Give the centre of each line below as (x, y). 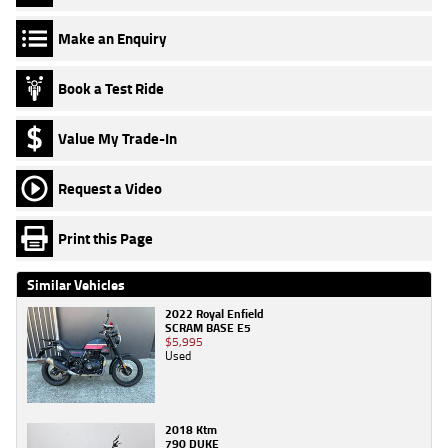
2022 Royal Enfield (214, 314)
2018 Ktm (191, 430)
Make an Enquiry (112, 38)
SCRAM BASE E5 (208, 328)
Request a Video (110, 188)
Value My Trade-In (117, 138)
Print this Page (105, 238)
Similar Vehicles (76, 285)
